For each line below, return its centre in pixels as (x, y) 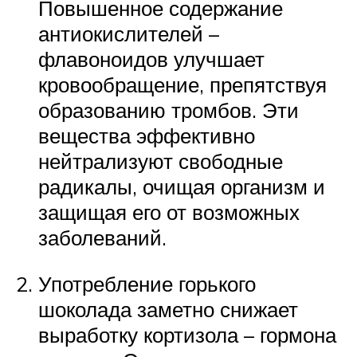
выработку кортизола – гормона (187, 334)
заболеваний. (102, 237)
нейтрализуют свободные (161, 161)
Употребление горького (147, 283)
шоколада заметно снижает (168, 309)
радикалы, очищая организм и (182, 186)
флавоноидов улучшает (151, 59)
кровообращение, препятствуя (182, 84)
